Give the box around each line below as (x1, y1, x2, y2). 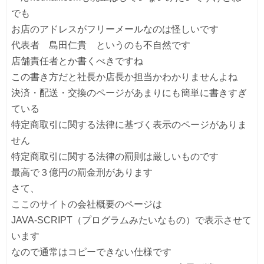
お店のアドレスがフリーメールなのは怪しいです (11, 24, 219, 34)
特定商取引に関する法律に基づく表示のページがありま (11, 119, 247, 130)
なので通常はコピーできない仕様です (11, 246, 171, 257)
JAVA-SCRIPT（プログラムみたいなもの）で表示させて (11, 214, 252, 225)
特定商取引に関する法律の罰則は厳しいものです (11, 151, 219, 161)
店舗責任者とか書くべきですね (11, 55, 143, 66)
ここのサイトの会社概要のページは (11, 199, 162, 209)
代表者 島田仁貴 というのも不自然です (11, 39, 190, 50)
